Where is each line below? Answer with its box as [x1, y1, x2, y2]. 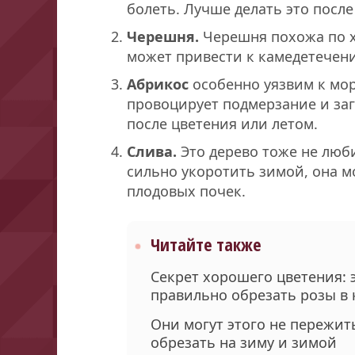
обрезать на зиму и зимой [151, 332, 337, 352]
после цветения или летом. [127, 113, 318, 133]
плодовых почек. [127, 181, 246, 200]
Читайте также [151, 232, 261, 256]
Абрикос [127, 74, 189, 94]
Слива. [127, 141, 177, 161]
